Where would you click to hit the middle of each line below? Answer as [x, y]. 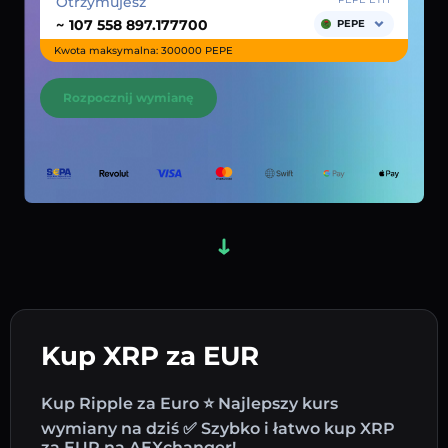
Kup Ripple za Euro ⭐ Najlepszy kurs [189, 403]
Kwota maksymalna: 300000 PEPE [143, 50]
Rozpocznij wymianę [128, 97]
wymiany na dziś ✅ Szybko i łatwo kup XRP [218, 428]
